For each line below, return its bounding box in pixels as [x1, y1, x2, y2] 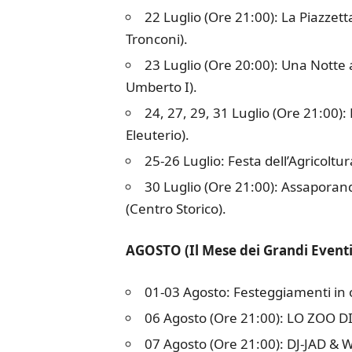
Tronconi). [125, 30, 188, 48]
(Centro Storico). [125, 200, 226, 218]
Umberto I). [125, 78, 197, 96]
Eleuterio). [125, 126, 189, 144]
